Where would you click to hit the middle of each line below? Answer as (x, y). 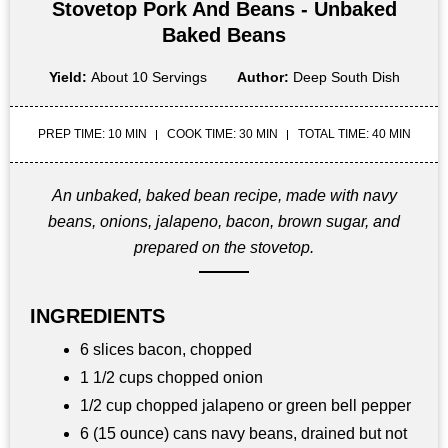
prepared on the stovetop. (224, 248)
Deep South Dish (346, 77)
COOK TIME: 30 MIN (222, 134)
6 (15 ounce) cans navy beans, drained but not (243, 434)
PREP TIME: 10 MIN (92, 134)
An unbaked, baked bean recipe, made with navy (224, 196)
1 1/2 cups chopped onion (171, 378)
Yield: (69, 77)
